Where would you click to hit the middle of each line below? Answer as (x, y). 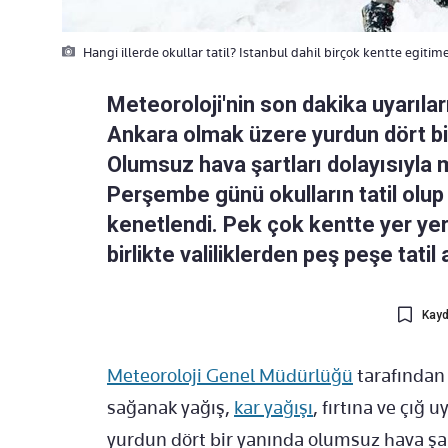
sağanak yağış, (170, 408)
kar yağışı (273, 408)
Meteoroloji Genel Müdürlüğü (230, 376)
